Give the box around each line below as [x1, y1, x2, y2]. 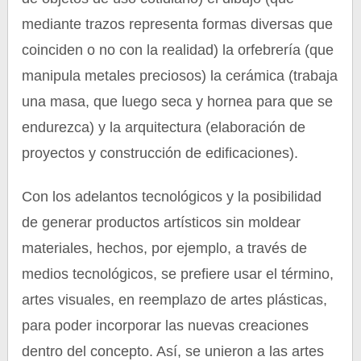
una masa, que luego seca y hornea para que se [22, 93, 334, 110]
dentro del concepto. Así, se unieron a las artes [22, 343, 325, 359]
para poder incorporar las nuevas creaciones [22, 317, 309, 334]
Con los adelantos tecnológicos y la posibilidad [22, 189, 322, 205]
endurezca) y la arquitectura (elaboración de [22, 119, 306, 135]
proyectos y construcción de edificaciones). [22, 145, 299, 161]
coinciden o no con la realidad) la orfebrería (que [22, 42, 334, 58]
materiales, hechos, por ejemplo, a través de [22, 240, 308, 256]
